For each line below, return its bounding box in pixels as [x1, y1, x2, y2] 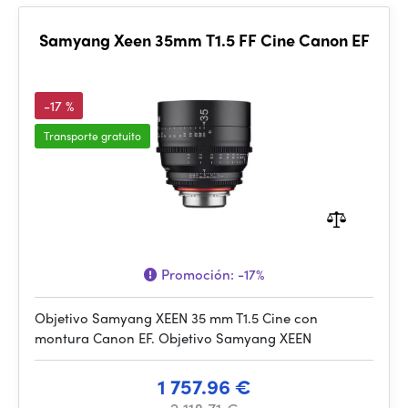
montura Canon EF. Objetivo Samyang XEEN [35, 328, 311, 348]
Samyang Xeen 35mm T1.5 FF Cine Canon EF [38, 28, 370, 51]
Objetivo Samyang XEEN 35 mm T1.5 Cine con [35, 308, 318, 328]
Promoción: [158, 264, 238, 284]
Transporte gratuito [44, 127, 141, 144]
